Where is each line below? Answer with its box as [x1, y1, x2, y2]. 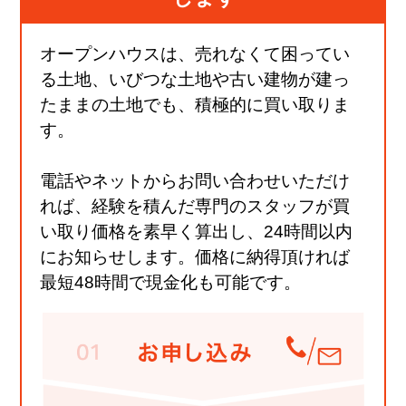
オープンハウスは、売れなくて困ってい [40, 43, 351, 63]
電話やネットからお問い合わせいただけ [40, 170, 351, 190]
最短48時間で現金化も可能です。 [40, 272, 302, 292]
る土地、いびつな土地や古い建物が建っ [40, 69, 351, 89]
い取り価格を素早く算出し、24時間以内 [40, 221, 353, 241]
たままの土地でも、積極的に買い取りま [40, 94, 351, 114]
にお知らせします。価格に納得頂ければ [40, 246, 351, 266]
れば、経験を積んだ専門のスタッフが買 [40, 196, 351, 216]
